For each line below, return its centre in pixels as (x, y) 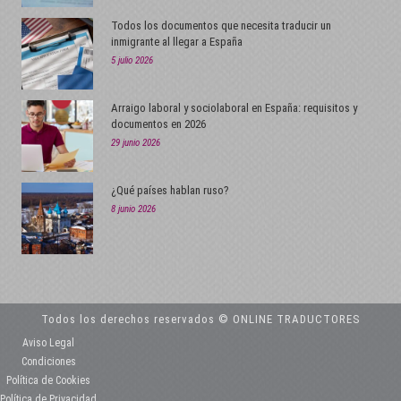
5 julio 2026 (132, 60)
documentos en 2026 (159, 124)
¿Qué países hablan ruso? (171, 190)
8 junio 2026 (134, 209)
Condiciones (48, 361)
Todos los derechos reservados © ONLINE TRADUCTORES (200, 319)
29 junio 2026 (136, 142)
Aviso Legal (48, 342)
